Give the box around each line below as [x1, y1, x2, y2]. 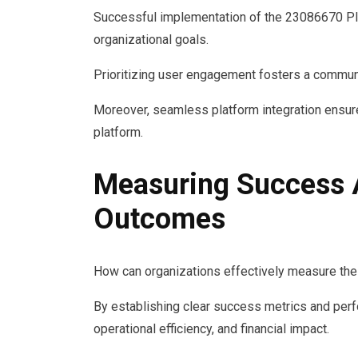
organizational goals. [93, 32, 209, 48]
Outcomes [93, 202, 225, 237]
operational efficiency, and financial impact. [93, 321, 329, 337]
